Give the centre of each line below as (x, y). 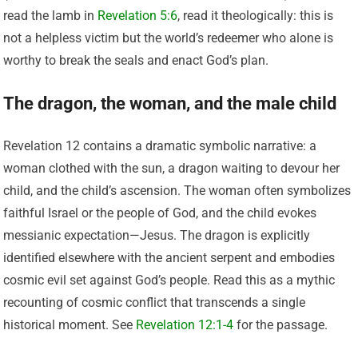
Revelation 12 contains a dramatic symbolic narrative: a (160, 145)
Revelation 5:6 (138, 15)
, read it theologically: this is (256, 15)
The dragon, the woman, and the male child (170, 103)
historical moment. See (70, 324)
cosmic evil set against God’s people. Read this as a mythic (169, 280)
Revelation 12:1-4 (185, 324)
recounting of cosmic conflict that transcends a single (155, 302)
